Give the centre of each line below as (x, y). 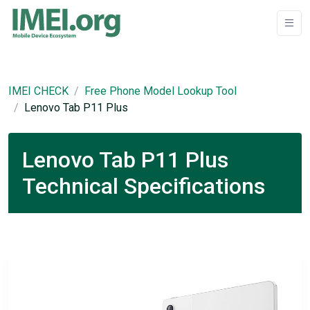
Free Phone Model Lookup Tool (161, 91)
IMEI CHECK (38, 91)
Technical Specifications (144, 186)
